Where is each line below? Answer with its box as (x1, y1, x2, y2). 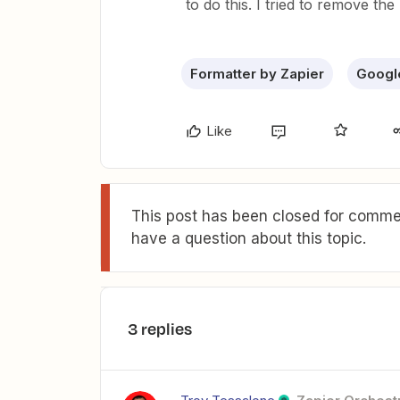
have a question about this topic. (131, 229, 366, 248)
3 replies (128, 317, 192, 341)
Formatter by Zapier (190, 65, 324, 83)
